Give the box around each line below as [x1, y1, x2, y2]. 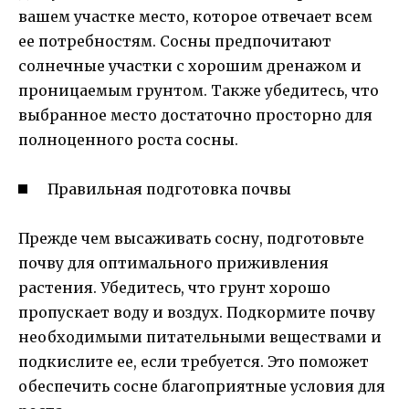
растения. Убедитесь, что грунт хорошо [18, 278, 330, 297]
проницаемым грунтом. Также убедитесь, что [18, 80, 379, 100]
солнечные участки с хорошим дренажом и [18, 56, 362, 75]
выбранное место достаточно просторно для [18, 105, 372, 124]
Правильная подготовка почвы [47, 179, 291, 198]
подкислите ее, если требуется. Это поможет [18, 352, 369, 371]
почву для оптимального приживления [18, 254, 329, 272]
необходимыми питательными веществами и [18, 328, 382, 346]
